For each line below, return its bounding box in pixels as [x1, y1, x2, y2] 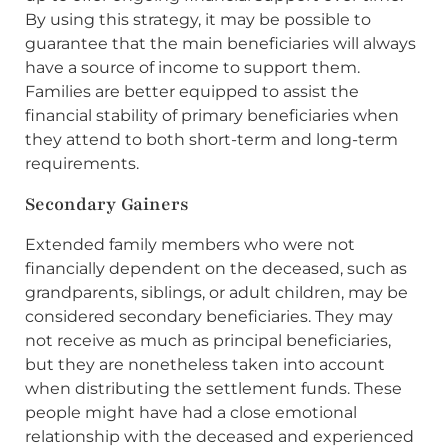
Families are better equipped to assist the [25, 82, 359, 102]
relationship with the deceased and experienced [25, 426, 414, 446]
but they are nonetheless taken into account [25, 354, 385, 374]
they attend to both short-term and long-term [25, 130, 398, 150]
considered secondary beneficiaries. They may [25, 306, 393, 326]
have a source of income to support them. [25, 58, 360, 78]
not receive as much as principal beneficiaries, [25, 330, 391, 350]
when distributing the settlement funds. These [25, 378, 402, 398]
